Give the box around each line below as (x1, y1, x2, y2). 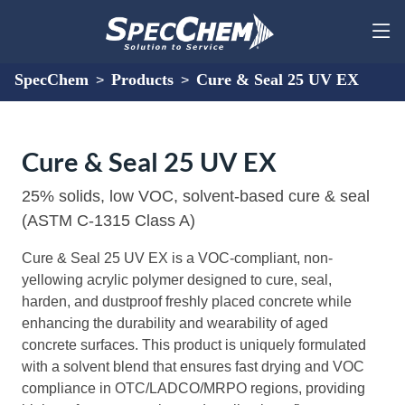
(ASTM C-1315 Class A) (22, 212, 195, 230)
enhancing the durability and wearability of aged (22, 316, 328, 331)
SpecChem (14, 71, 89, 89)
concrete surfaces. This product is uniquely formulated (22, 337, 366, 353)
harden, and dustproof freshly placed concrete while (22, 294, 352, 309)
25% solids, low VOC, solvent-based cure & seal (22, 187, 370, 205)
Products (111, 71, 174, 89)
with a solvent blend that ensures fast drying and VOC (22, 359, 364, 374)
